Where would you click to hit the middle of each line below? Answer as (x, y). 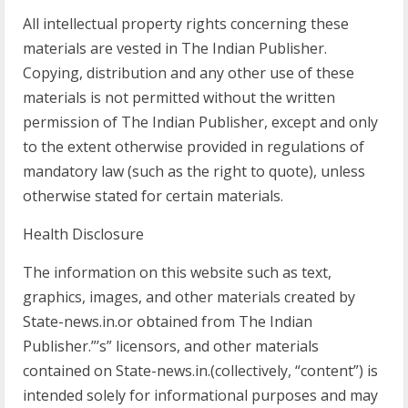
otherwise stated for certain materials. (153, 196)
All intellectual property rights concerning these (186, 24)
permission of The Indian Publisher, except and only (200, 122)
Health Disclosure (83, 234)
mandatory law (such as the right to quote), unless (194, 171)
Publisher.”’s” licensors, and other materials (171, 346)
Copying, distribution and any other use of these (189, 73)
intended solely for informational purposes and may (200, 395)
